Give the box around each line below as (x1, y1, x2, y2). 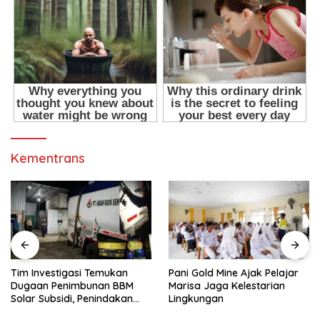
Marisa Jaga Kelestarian (169, 279, 285, 293)
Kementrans (11, 150, 85, 167)
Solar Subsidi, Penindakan (11, 292, 133, 306)
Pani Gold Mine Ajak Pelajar (169, 266, 299, 280)
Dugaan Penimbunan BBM (11, 279, 134, 293)
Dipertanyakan (11, 305, 82, 319)
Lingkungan (169, 292, 224, 306)
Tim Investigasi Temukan (11, 266, 128, 280)
